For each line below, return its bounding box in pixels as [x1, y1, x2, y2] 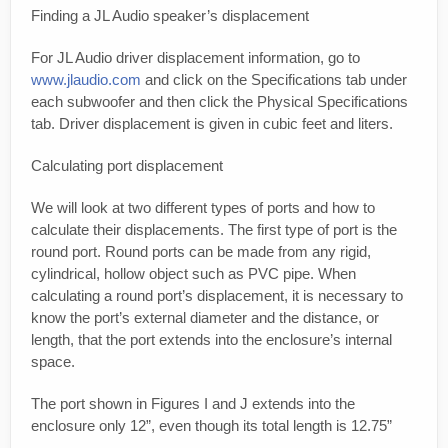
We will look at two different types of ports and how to [31, 199, 375, 217]
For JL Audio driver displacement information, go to [31, 49, 360, 67]
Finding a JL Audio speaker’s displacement [31, 7, 309, 25]
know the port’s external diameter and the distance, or [31, 309, 379, 327]
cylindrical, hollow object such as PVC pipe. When [31, 265, 356, 283]
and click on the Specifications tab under [141, 71, 407, 89]
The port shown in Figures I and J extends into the [31, 395, 355, 413]
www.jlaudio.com [31, 71, 141, 89]
